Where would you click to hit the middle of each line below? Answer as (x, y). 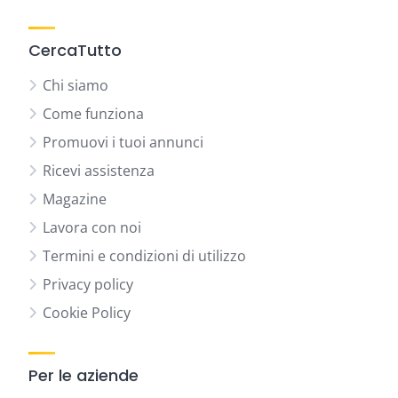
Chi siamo (76, 85)
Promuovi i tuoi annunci (123, 142)
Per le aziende (84, 375)
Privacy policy (88, 284)
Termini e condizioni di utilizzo (144, 256)
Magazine (75, 199)
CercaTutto (75, 50)
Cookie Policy (87, 313)
